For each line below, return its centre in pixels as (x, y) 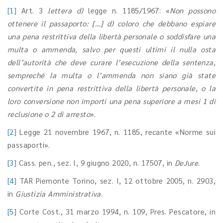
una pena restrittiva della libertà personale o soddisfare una (111, 36)
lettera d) (66, 10)
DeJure (186, 163)
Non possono (193, 10)
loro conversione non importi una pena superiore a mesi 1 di (111, 101)
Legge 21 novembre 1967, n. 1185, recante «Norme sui (116, 132)
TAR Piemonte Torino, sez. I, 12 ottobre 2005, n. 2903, (116, 180)
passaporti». (29, 145)
